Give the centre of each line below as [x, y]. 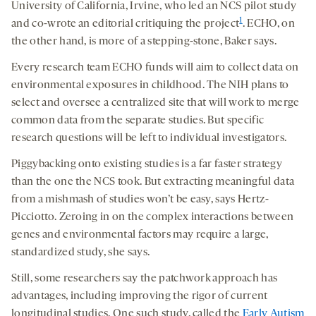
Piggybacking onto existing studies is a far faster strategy [147, 165]
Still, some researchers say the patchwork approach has [145, 279]
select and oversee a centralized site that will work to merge [156, 103]
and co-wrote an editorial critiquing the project [126, 24]
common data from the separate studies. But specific [138, 121]
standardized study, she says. [81, 253]
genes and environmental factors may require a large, [140, 235]
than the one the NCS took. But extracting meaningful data [153, 182]
